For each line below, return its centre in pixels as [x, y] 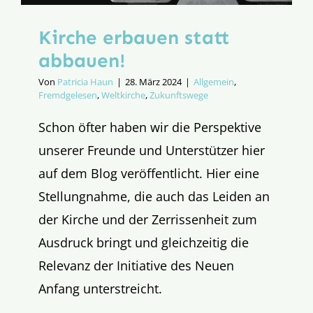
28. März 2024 [153, 82]
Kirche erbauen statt [134, 38]
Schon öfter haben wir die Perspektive [150, 128]
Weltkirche [123, 95]
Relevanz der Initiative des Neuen [136, 266]
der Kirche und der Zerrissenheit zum [148, 220]
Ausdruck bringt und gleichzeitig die [144, 243]
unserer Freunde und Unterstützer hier [152, 151]
